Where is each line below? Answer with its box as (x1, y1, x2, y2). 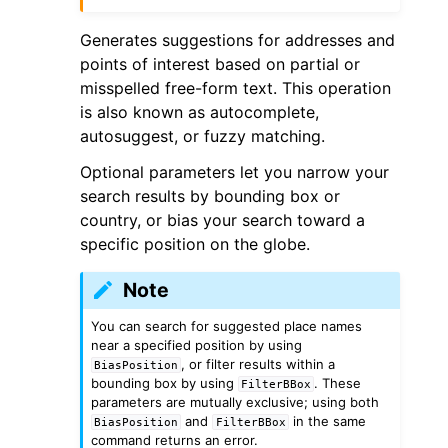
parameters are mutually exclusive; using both (91, 393, 380, 410)
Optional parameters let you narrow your (80, 161, 389, 182)
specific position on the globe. (80, 233, 310, 254)
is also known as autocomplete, (80, 101, 319, 122)
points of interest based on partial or (80, 53, 360, 74)
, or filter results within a (181, 355, 336, 372)
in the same (288, 412, 366, 429)
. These (314, 374, 362, 391)
